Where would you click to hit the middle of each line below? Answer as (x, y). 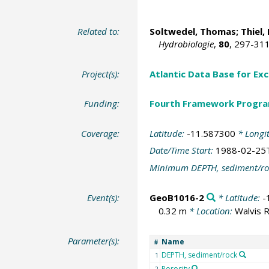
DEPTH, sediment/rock (199, 255)
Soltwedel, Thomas (192, 32)
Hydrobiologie (186, 44)
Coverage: (101, 133)
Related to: (99, 32)
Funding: (102, 104)
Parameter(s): (94, 240)
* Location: (210, 211)
